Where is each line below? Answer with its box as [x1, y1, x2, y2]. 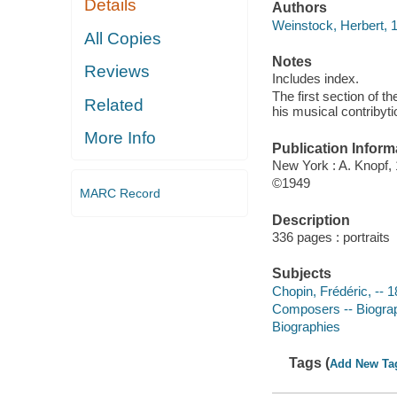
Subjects [271, 266, 331, 282]
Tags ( [289, 355, 331, 371]
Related [84, 95, 144, 114]
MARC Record [79, 185, 160, 200]
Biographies [271, 318, 340, 334]
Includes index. [271, 71, 359, 87]
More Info [84, 128, 157, 148]
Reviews [84, 62, 151, 82]
